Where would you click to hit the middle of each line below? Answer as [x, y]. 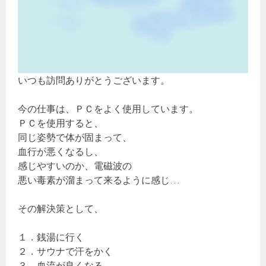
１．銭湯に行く [51, 237]
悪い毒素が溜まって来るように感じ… [99, 180]
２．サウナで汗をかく [66, 251]
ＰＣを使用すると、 [61, 123]
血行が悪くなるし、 [61, 152]
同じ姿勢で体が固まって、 [75, 137]
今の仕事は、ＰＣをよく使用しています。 [108, 109]
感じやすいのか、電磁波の [75, 166]
